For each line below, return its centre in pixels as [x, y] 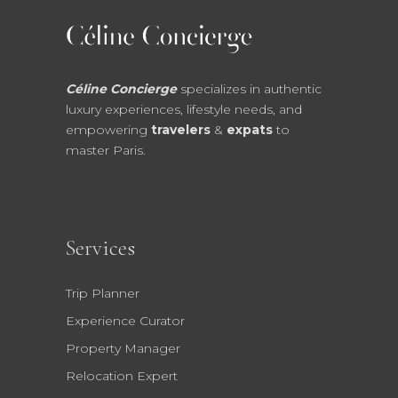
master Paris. [106, 150]
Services [100, 247]
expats [248, 129]
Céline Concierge [121, 88]
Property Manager [123, 348]
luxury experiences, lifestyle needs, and [184, 109]
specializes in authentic [251, 88]
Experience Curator [125, 320]
